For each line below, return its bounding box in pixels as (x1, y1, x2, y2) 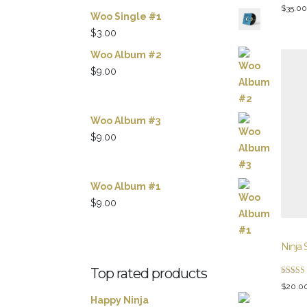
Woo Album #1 (90, 181, 161, 192)
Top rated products (90, 265, 207, 282)
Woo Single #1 (90, 11, 162, 22)
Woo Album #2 (90, 49, 162, 60)
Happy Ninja (90, 295, 149, 306)
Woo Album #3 (90, 115, 160, 126)
